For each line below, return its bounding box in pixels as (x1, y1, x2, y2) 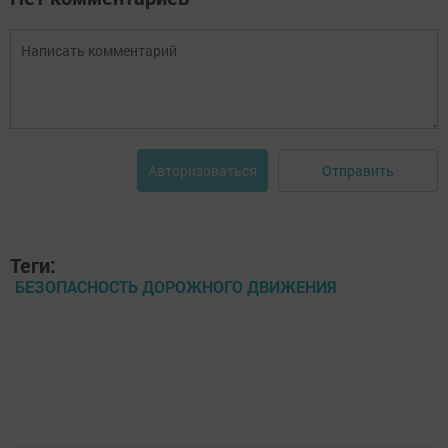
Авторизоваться (148, 161, 257, 180)
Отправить (322, 160, 394, 180)
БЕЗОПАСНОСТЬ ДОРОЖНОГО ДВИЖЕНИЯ (15, 276, 337, 297)
